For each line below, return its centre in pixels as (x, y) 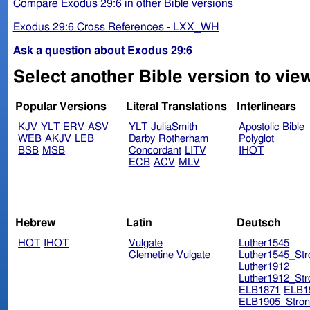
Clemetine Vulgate (169, 255)
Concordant (155, 151)
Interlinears (266, 107)
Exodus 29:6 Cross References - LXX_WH (116, 27)
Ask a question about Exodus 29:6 (102, 50)
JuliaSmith (174, 127)
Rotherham (183, 139)
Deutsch (258, 222)
